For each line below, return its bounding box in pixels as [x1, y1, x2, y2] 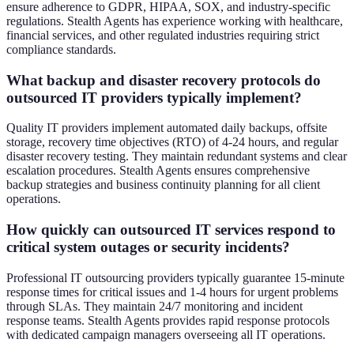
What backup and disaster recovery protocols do [6, 71, 321, 88]
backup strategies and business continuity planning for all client [6, 178, 320, 192]
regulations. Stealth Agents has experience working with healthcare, [6, 14, 343, 28]
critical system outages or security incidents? [6, 239, 290, 256]
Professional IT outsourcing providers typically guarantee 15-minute [6, 270, 345, 284]
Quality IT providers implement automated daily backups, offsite [6, 121, 327, 135]
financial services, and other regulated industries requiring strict [6, 28, 319, 43]
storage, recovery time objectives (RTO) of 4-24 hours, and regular [6, 135, 338, 149]
